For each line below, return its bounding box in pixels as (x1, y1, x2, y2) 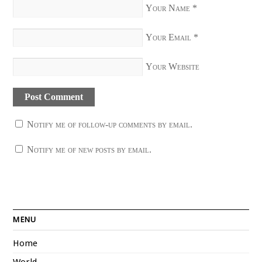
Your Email (146, 32, 192, 43)
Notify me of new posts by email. (27, 144, 152, 155)
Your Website (146, 61, 200, 72)
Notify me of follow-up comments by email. (27, 119, 193, 129)
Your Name (146, 3, 191, 13)
